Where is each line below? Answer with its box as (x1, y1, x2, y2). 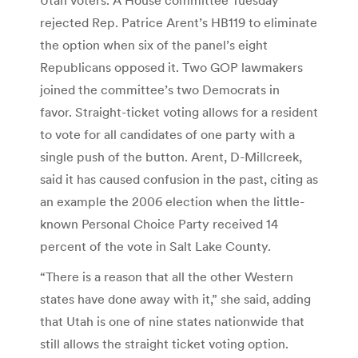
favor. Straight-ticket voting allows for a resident (40, 103, 318, 120)
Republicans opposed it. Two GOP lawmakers (40, 58, 303, 75)
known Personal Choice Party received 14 (40, 215, 278, 232)
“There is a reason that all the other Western (40, 268, 293, 284)
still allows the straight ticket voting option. (40, 335, 288, 352)
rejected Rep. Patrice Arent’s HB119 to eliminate (40, 14, 317, 30)
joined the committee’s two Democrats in (40, 81, 280, 97)
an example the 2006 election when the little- (40, 193, 304, 209)
